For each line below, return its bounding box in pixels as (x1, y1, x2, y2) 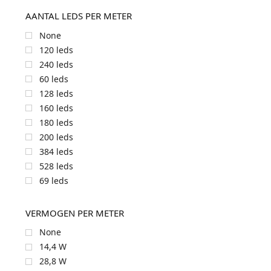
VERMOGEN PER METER (25, 206, 124, 219)
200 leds (39, 131, 73, 143)
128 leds (39, 87, 73, 99)
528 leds (39, 160, 73, 172)
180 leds (39, 116, 73, 128)
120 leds (39, 44, 73, 56)
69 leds (39, 174, 68, 186)
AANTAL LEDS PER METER (25, 9, 132, 22)
